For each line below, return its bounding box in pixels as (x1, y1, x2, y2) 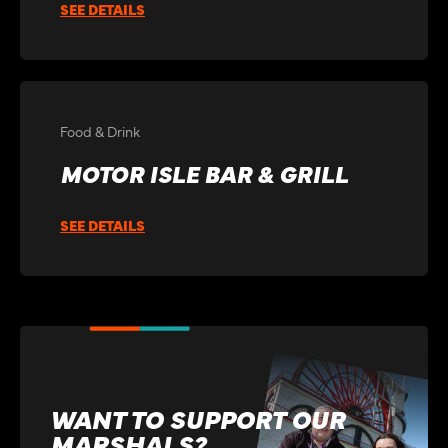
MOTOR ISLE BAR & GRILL (60, 156, 348, 189)
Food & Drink (60, 120, 140, 141)
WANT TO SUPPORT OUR (50, 400, 345, 436)
